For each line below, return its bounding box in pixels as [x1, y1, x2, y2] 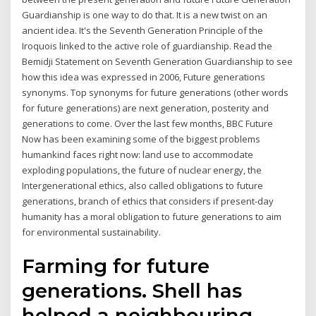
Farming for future [22, 254, 210, 279]
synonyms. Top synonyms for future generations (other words [22, 85, 289, 99]
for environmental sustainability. [22, 225, 162, 238]
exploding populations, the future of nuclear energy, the [22, 163, 262, 176]
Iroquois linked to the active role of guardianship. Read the [22, 39, 273, 52]
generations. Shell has [22, 279, 243, 303]
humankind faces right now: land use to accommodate [22, 147, 254, 161]
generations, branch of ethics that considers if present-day [22, 194, 274, 207]
